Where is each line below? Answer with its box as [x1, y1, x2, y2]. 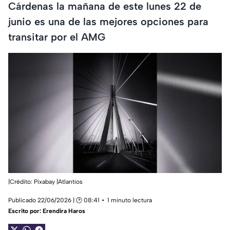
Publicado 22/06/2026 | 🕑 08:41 [8, 197, 100, 204]
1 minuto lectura [107, 197, 152, 204]
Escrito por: [8, 207, 43, 215]
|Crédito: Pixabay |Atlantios [8, 178, 83, 186]
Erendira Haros [43, 207, 85, 215]
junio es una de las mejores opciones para [8, 15, 208, 28]
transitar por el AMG [8, 30, 105, 43]
